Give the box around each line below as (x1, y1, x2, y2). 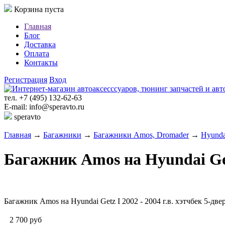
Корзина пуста (12, 5, 64, 14)
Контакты (24, 58, 58, 67)
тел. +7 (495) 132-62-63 (4, 93, 82, 102)
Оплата (24, 49, 49, 58)
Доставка (24, 40, 56, 49)
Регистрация (4, 75, 47, 84)
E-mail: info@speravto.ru (4, 102, 84, 111)
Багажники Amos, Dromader (93, 131, 189, 139)
